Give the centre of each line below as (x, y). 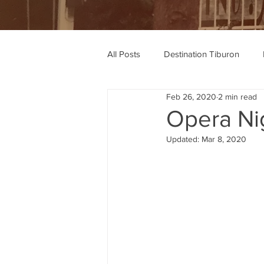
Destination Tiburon (202, 54)
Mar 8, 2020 (224, 139)
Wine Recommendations (177, 101)
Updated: (184, 139)
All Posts (124, 54)
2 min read (237, 96)
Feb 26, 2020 (191, 96)
